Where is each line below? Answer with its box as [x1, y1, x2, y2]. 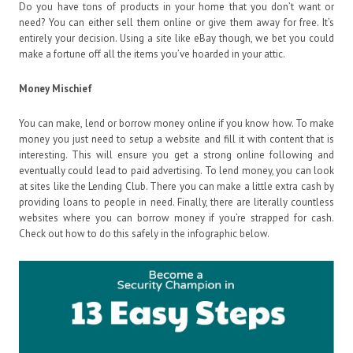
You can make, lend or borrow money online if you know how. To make [19, 116, 334, 130]
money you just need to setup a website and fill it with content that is [19, 132, 334, 146]
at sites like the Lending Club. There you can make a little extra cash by [19, 179, 334, 193]
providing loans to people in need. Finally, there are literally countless [19, 195, 334, 209]
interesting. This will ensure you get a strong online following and [19, 147, 334, 162]
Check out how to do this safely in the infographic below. [19, 226, 269, 240]
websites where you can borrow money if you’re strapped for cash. [19, 210, 334, 225]
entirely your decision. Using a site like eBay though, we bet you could [19, 31, 334, 45]
